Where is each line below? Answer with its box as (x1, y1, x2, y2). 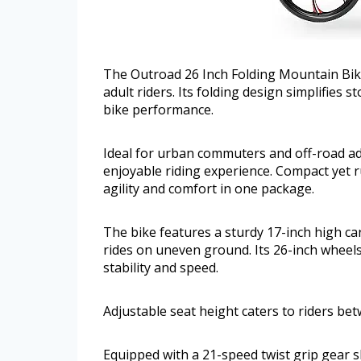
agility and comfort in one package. (103, 179, 314, 197)
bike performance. (103, 100, 214, 118)
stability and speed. (103, 258, 218, 276)
